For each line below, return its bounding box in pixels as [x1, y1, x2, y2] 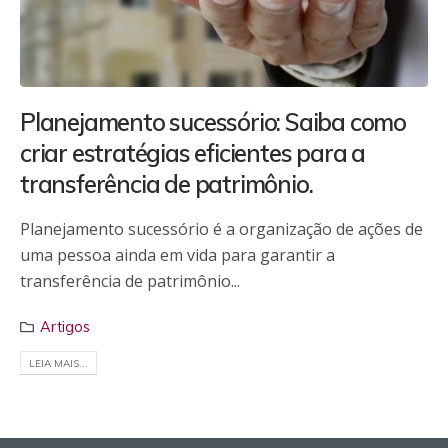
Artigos [40, 318, 91, 337]
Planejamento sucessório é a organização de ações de [20, 218, 423, 241]
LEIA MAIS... [29, 356, 88, 370]
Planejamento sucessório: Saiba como [20, 107, 406, 138]
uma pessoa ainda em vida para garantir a [20, 244, 335, 267]
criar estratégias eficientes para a [20, 138, 365, 169]
